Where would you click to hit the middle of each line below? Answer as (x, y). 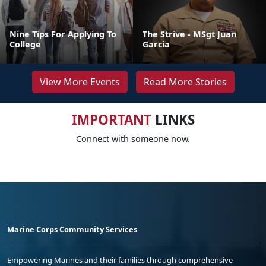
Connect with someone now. (133, 139)
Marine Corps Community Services (72, 229)
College (25, 44)
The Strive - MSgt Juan (189, 34)
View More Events (80, 82)
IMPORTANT (111, 120)
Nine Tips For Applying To (63, 34)
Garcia (156, 44)
